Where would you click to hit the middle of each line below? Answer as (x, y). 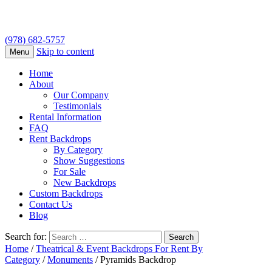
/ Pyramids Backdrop (134, 260)
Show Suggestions (89, 161)
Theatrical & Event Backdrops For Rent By (119, 249)
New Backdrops (85, 183)
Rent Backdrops (60, 139)
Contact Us (51, 205)
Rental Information (65, 117)
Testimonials (77, 106)
